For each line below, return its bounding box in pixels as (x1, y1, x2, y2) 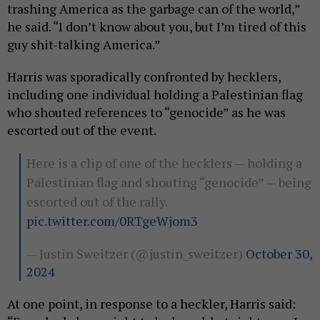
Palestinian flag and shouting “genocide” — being (26, 174, 311, 191)
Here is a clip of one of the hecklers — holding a (26, 154, 302, 172)
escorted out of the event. (7, 121, 159, 139)
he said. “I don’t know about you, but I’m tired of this (7, 18, 306, 36)
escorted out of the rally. (26, 193, 167, 211)
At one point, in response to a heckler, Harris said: (7, 295, 296, 313)
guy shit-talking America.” (7, 36, 161, 54)
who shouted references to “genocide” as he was (7, 104, 286, 121)
